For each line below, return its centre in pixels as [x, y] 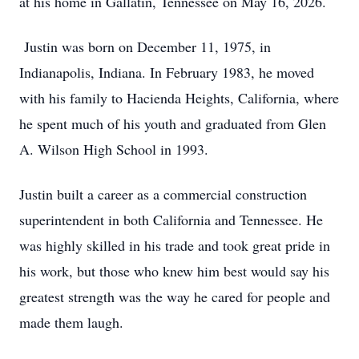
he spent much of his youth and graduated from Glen [173, 123]
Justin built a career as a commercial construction [163, 194]
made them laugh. [71, 322]
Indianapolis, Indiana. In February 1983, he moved [167, 72]
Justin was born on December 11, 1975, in [145, 46]
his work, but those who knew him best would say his [174, 271]
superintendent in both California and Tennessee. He [171, 220]
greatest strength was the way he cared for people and [175, 296]
